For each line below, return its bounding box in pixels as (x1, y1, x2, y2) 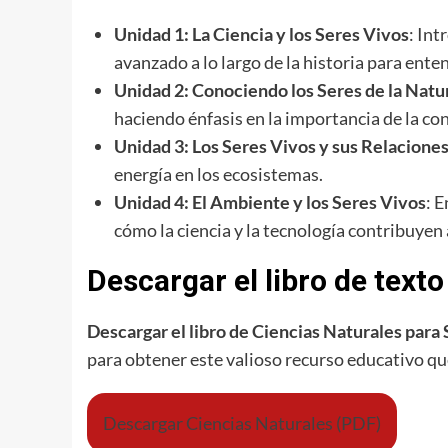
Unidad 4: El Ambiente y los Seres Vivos (114, 191, 426, 214)
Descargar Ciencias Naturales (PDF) (103, 412, 381, 435)
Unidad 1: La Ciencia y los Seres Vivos (114, 23, 409, 46)
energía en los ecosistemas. (114, 163, 323, 186)
